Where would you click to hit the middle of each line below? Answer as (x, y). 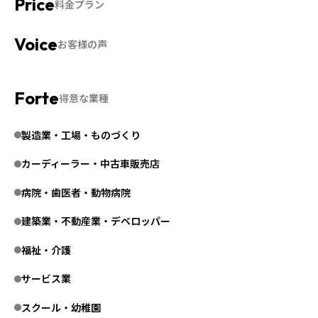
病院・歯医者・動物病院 (76, 192)
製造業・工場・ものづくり (81, 135)
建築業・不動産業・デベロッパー (96, 221)
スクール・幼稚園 (61, 307)
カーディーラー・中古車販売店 (91, 164)
